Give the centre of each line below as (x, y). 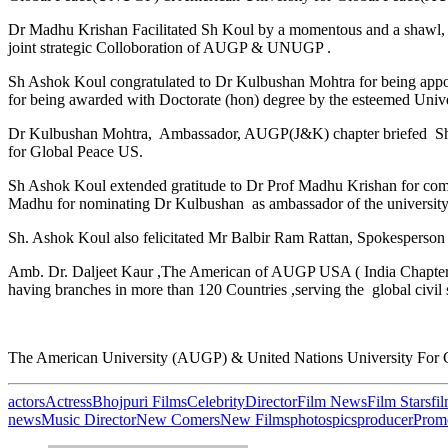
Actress (68, 401)
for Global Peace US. (75, 151)
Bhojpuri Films (139, 401)
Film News (332, 401)
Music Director (88, 419)
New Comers (178, 419)
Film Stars (399, 401)
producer (385, 419)
